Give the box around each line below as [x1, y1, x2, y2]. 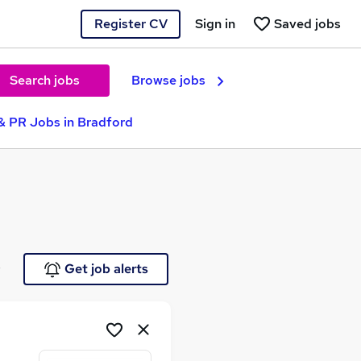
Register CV [93, 15, 168, 32]
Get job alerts [64, 260, 148, 277]
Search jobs [9, 72, 80, 89]
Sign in [195, 15, 235, 32]
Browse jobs [131, 72, 205, 89]
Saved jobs [274, 15, 341, 32]
